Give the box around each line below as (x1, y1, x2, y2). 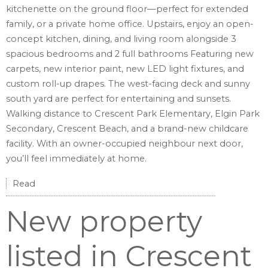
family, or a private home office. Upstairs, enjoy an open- (6, 19, 254, 30)
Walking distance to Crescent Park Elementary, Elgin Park (6, 108, 260, 120)
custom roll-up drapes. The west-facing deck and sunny (6, 78, 250, 90)
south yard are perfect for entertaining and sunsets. (6, 93, 231, 105)
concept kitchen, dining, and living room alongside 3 (6, 33, 236, 45)
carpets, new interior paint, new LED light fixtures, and (6, 63, 244, 75)
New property (6, 204, 202, 239)
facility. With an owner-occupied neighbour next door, (6, 138, 243, 150)
